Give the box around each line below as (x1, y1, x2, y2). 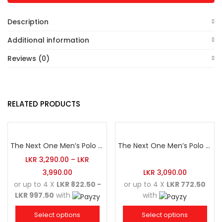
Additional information (7, 35, 89, 45)
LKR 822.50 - (56, 179, 101, 189)
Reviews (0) (7, 54, 50, 63)
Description (7, 17, 49, 27)
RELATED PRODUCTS (7, 99, 80, 109)
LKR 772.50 (166, 179, 206, 189)
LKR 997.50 (14, 190, 54, 200)
